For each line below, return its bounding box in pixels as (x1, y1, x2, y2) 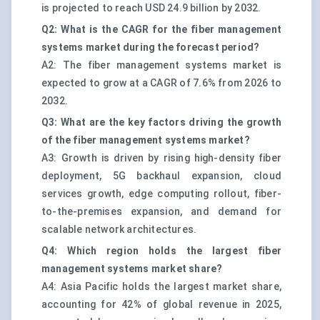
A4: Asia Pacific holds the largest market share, (41, 281, 281, 293)
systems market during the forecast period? (41, 41, 260, 54)
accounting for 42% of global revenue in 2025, (41, 299, 281, 311)
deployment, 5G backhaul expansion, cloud (41, 170, 281, 182)
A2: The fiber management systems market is (41, 59, 281, 71)
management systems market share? (41, 263, 223, 275)
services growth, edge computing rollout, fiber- (41, 188, 281, 200)
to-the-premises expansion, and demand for (41, 206, 281, 218)
